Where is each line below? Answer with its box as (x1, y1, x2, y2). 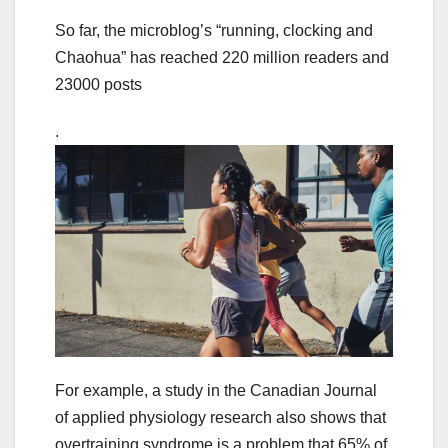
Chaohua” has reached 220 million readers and (55, 49, 389, 67)
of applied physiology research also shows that (55, 409, 386, 427)
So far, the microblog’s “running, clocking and (55, 22, 373, 40)
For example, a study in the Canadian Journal (55, 382, 377, 400)
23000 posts (55, 76, 142, 94)
